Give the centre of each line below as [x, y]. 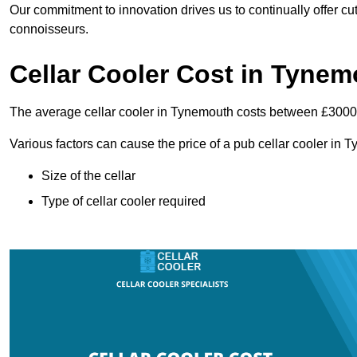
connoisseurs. [49, 29]
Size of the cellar [88, 176]
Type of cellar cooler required [124, 202]
